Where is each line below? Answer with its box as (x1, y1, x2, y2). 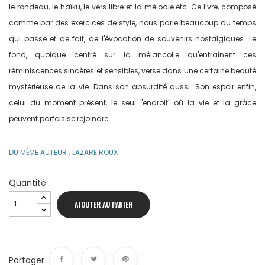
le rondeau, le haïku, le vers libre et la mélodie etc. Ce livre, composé (9, 2, 256, 12)
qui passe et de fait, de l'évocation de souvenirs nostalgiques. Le (9, 34, 256, 44)
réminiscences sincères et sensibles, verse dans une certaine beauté (9, 66, 256, 76)
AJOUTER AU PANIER (75, 199, 132, 210)
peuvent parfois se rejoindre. (9, 114, 110, 124)
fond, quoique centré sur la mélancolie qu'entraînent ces (9, 50, 256, 60)
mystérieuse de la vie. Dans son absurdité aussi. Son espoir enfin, (9, 82, 256, 92)
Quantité (9, 177, 46, 189)
